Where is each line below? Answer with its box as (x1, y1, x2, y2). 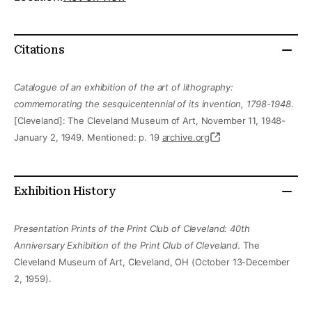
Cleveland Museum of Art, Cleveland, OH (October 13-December (14, 256, 290, 268)
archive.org (162, 132, 210, 143)
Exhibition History (14, 185, 116, 198)
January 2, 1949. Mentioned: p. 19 (14, 132, 162, 143)
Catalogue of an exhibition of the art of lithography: (14, 81, 234, 93)
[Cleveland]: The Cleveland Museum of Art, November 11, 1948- (14, 115, 286, 127)
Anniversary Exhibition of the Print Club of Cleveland (14, 240, 238, 251)
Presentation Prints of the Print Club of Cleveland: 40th (14, 223, 250, 235)
